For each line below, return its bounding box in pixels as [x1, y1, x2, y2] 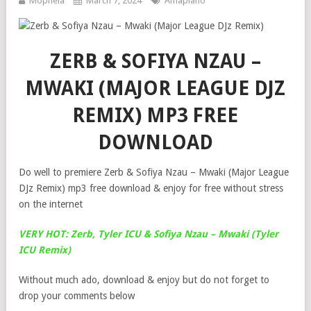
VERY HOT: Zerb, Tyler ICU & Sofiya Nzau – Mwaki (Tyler [19, 228, 278, 239]
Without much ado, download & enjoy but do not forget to [19, 274, 269, 285]
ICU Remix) [19, 244, 71, 255]
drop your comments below [19, 290, 135, 301]
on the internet [19, 199, 83, 210]
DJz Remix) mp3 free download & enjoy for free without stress [19, 183, 283, 194]
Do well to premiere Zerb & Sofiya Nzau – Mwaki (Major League [19, 167, 289, 178]
